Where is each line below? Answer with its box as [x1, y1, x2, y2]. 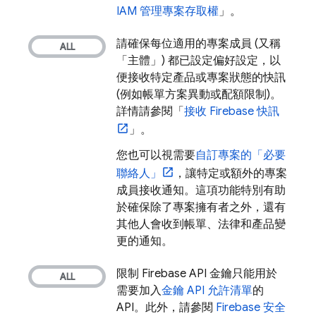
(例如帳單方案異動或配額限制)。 [116, 87, 281, 102]
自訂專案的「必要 [195, 148, 286, 162]
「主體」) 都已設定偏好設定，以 [116, 54, 281, 68]
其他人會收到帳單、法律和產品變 [116, 217, 286, 231]
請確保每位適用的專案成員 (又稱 [116, 37, 281, 51]
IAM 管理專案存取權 [116, 4, 219, 18]
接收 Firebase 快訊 [184, 104, 279, 119]
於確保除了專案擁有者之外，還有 [116, 200, 286, 214]
